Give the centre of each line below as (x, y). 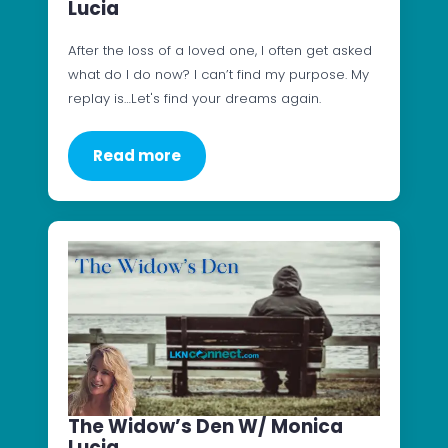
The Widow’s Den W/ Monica (205, 427)
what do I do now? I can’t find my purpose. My (218, 74)
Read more (137, 155)
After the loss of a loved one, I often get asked (220, 50)
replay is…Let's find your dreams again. (194, 98)
